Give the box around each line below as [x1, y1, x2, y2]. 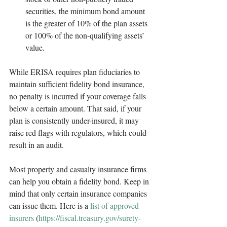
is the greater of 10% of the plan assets [25, 18, 149, 29]
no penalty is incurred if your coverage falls [9, 91, 148, 102]
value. [25, 42, 45, 53]
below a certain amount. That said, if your [9, 103, 143, 114]
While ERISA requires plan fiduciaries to [9, 66, 142, 78]
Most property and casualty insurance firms [9, 164, 148, 175]
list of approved [90, 200, 141, 211]
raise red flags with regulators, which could [9, 127, 148, 138]
